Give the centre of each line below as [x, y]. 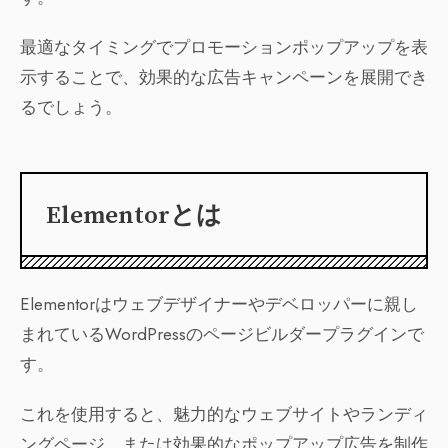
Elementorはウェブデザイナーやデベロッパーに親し [219, 304]
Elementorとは [134, 216]
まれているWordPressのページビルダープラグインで [222, 334]
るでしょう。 [71, 107]
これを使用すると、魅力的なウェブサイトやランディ [224, 414]
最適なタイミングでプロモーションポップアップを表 [224, 47]
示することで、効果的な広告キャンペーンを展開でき [224, 77]
